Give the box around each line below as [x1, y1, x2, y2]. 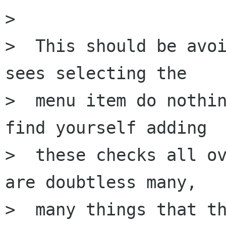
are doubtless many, [5, 172, 197, 193]
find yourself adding [5, 118, 207, 138]
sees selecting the [5, 63, 187, 84]
